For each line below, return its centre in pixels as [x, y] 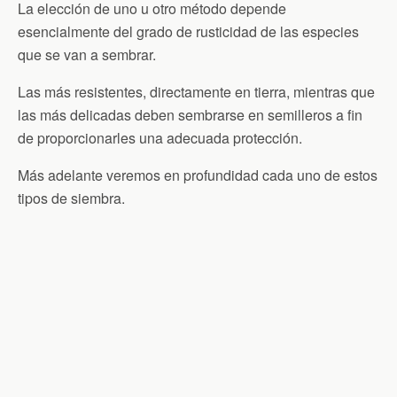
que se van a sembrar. [87, 55]
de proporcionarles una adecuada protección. [160, 138]
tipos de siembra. [71, 198]
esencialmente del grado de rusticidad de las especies [188, 32]
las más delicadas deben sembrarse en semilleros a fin [190, 115]
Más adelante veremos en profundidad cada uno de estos [198, 175]
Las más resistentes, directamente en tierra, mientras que [196, 92]
